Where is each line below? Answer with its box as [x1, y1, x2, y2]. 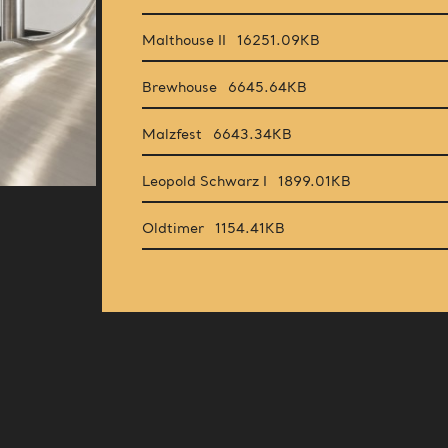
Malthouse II [142, 33, 231, 48]
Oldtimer [142, 221, 209, 236]
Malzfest [142, 127, 207, 142]
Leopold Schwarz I [142, 174, 272, 189]
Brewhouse [142, 80, 222, 95]
